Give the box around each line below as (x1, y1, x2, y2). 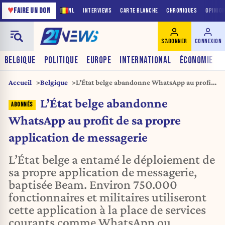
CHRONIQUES (166, 7, 197, 15)
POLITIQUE (44, 55, 78, 67)
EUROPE (86, 55, 111, 67)
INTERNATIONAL (120, 55, 171, 67)
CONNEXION (194, 37, 222, 45)
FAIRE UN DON (14, 6, 51, 15)
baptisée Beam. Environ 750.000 (9, 177, 177, 192)
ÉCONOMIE (179, 55, 213, 67)
